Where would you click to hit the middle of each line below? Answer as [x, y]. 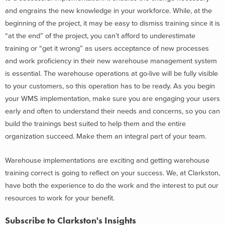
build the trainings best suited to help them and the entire [95, 124]
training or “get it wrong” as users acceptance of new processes [107, 48]
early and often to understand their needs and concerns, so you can [113, 111]
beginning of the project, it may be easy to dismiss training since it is [113, 23]
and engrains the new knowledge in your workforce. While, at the [108, 11]
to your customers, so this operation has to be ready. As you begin [110, 86]
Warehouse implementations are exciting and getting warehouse [107, 160]
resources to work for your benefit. [60, 198]
